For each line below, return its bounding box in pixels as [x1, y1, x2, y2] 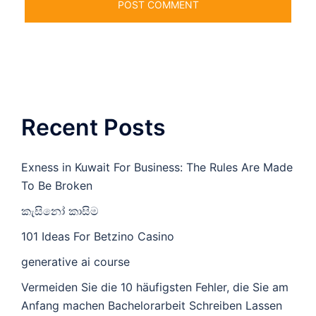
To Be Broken [21, 178, 92, 193]
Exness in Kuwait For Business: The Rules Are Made [21, 160, 293, 175]
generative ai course [21, 255, 130, 269]
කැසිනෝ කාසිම [21, 204, 99, 219]
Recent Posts [21, 114, 166, 142]
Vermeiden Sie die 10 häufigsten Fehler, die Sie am [21, 280, 288, 295]
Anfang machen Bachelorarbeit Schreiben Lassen [21, 298, 282, 313]
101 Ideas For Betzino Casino [21, 229, 174, 244]
